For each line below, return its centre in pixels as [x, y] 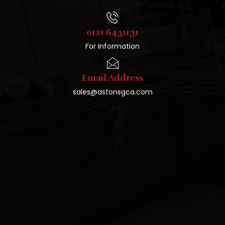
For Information [113, 46]
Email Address [113, 78]
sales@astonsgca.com [113, 92]
